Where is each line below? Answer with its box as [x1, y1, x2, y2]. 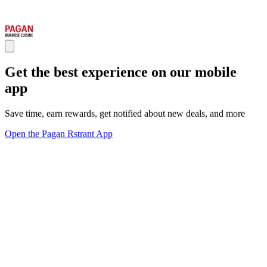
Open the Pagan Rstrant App [5, 128, 113, 139]
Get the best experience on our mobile [5, 64, 237, 80]
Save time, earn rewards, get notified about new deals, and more [5, 108, 245, 119]
